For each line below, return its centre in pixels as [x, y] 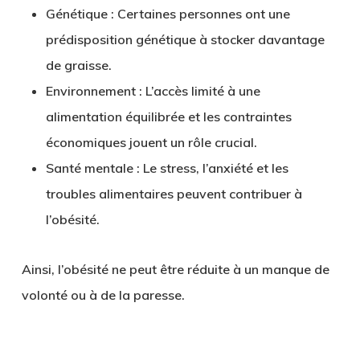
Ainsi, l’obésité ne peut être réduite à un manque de [175, 270]
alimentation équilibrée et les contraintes [168, 117]
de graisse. [78, 65]
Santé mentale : [92, 168]
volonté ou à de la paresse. [103, 295]
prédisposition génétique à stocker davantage [185, 40]
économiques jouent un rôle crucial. [151, 143]
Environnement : [94, 91]
